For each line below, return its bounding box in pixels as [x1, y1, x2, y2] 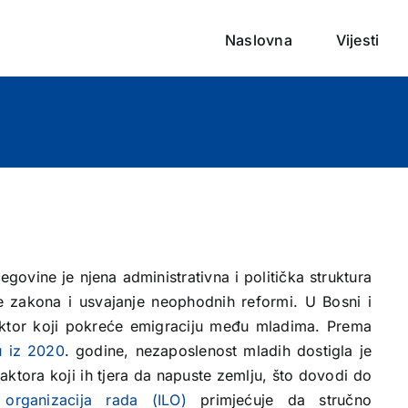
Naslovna [224, 30, 292, 49]
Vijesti [335, 30, 380, 49]
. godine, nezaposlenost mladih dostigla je [64, 342, 372, 360]
